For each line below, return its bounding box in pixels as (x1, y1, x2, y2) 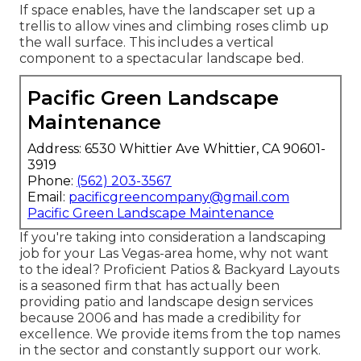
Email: (27, 189, 68, 205)
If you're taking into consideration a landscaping (19, 230, 326, 246)
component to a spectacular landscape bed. (19, 51, 304, 67)
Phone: (27, 173, 77, 189)
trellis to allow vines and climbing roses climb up (19, 19, 329, 35)
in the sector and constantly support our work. (19, 342, 321, 359)
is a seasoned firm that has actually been (19, 278, 280, 294)
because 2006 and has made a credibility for (19, 310, 301, 326)
